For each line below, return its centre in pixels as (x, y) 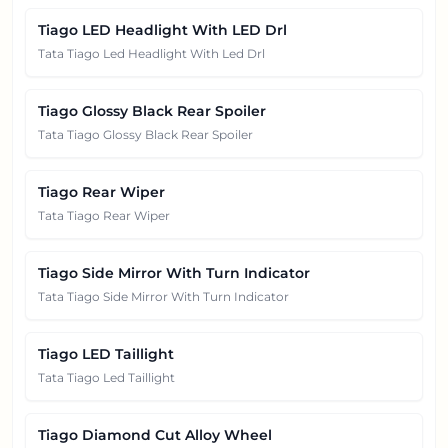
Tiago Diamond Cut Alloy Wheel (155, 434)
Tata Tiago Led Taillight (106, 377)
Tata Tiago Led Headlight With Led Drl (151, 53)
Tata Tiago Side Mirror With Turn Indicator (163, 296)
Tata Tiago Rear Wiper (104, 215)
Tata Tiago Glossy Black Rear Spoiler (145, 134)
